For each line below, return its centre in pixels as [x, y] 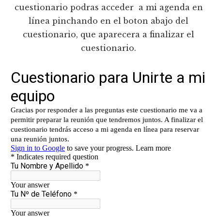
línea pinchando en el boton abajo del [108, 21]
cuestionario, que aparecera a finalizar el [108, 35]
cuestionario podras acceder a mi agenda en [108, 8]
